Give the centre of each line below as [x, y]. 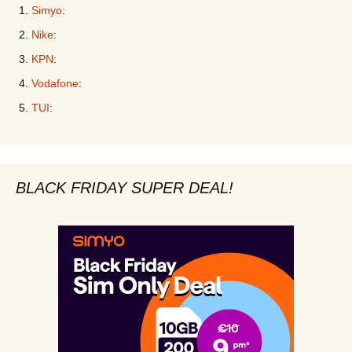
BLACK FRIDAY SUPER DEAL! [125, 188]
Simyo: [48, 10]
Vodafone [55, 83]
